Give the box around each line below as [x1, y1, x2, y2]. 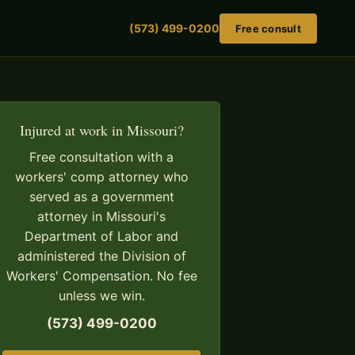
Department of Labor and [25, 228, 178, 244]
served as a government [29, 189, 174, 204]
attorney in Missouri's [37, 208, 166, 224]
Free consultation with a [29, 149, 174, 165]
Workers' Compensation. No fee [6, 268, 197, 284]
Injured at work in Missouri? [19, 120, 184, 139]
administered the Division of [17, 248, 186, 264]
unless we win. [58, 288, 145, 303]
